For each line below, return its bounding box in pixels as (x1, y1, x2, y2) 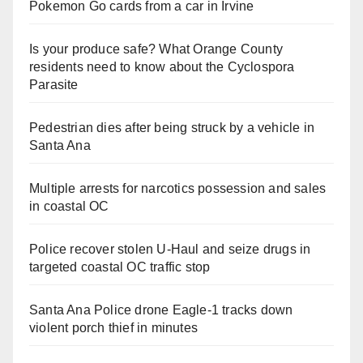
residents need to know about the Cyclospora (29, 59, 295, 74)
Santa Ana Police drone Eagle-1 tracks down (29, 302, 293, 317)
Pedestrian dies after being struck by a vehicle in (29, 120, 315, 135)
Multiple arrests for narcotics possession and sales (29, 181, 327, 195)
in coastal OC (29, 199, 109, 213)
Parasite (29, 77, 79, 92)
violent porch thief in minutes (29, 320, 198, 335)
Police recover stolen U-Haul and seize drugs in (29, 241, 311, 256)
